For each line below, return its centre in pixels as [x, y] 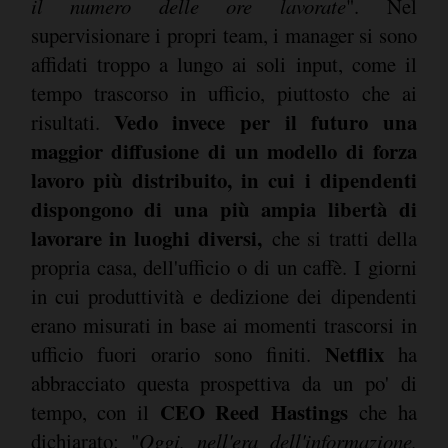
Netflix [361, 354]
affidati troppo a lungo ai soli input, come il [223, 64]
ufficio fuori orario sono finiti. [177, 354]
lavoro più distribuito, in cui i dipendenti [223, 180]
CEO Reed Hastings [259, 412]
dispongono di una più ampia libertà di [223, 209]
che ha [387, 412]
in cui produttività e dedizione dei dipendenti [223, 296]
